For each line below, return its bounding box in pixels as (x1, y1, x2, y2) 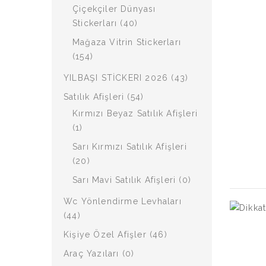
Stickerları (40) (72, 18, 138, 28)
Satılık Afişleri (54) (64, 92, 144, 102)
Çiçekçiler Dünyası (72, 4, 156, 14)
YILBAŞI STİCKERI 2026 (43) (64, 73, 189, 83)
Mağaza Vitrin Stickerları (72, 37, 181, 47)
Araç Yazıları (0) (64, 249, 135, 258)
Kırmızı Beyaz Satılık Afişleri (72, 109, 198, 118)
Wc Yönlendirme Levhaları (64, 197, 182, 206)
